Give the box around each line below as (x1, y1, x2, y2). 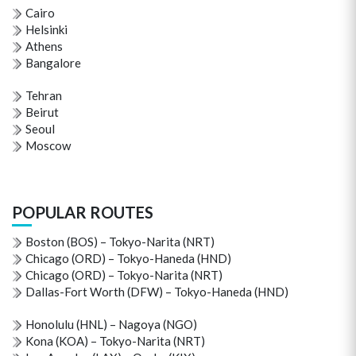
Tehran (25, 88, 62, 103)
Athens (25, 39, 63, 53)
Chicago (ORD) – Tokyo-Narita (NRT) (25, 268, 222, 282)
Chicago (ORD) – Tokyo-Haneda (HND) (25, 251, 231, 265)
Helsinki (25, 22, 68, 37)
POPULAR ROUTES (12, 203, 153, 222)
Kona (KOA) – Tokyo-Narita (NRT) (25, 334, 205, 348)
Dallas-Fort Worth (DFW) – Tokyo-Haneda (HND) (25, 284, 288, 299)
